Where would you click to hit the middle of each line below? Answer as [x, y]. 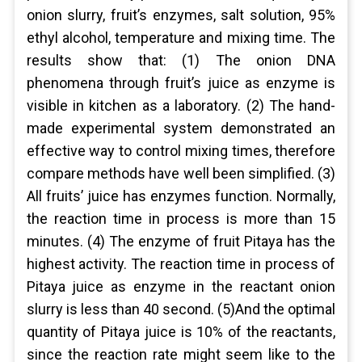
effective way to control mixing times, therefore [181, 151]
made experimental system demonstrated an [181, 128]
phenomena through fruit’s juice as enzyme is [181, 83]
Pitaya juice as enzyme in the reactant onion [181, 286]
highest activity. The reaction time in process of [181, 264]
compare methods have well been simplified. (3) [181, 173]
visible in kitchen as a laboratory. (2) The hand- [181, 105]
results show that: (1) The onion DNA [181, 60]
